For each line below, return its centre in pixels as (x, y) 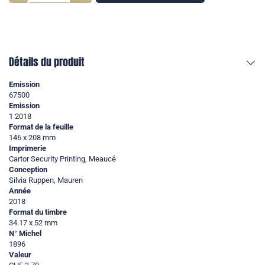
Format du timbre (38, 212)
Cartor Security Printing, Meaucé (62, 159)
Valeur (20, 255)
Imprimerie (28, 148)
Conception (28, 170)
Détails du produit (47, 62)
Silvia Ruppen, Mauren (46, 180)
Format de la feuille (41, 127)
